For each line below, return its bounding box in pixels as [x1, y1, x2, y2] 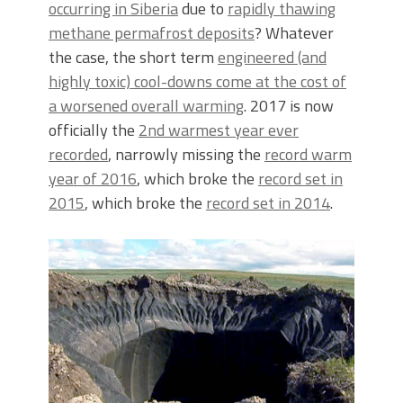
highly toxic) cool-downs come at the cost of [49, 69, 346, 94]
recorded [49, 142, 108, 167]
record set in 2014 [206, 191, 330, 216]
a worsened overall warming [49, 94, 244, 119]
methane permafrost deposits [49, 21, 255, 46]
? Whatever [255, 21, 334, 46]
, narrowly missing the [108, 142, 264, 167]
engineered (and [218, 45, 327, 70]
